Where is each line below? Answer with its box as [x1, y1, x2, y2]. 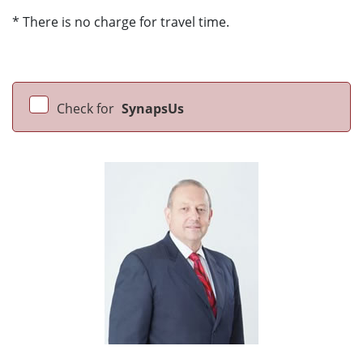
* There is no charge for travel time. [12, 13, 229, 32]
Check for [57, 100, 117, 118]
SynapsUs [122, 100, 184, 118]
